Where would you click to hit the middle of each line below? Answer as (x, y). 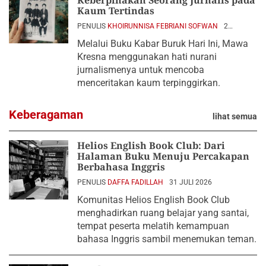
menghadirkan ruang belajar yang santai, (163, 213)
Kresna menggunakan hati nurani (147, 56)
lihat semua (235, 116)
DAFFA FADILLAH (135, 182)
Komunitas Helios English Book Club (153, 199)
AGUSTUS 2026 (102, 34)
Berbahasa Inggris (121, 167)
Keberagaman (46, 114)
